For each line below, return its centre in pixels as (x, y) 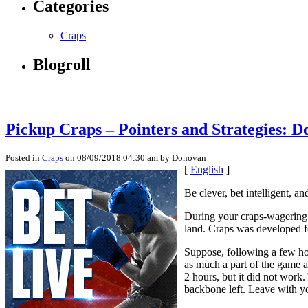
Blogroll (62, 65)
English (207, 169)
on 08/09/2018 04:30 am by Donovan (135, 157)
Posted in (24, 157)
